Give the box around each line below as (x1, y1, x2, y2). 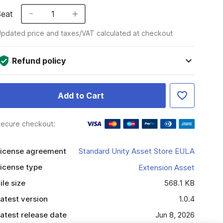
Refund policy (11, 56, 66, 66)
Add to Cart (57, 91, 104, 101)
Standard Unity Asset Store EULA (78, 146, 195, 156)
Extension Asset (138, 162, 195, 172)
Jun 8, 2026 (155, 210, 195, 220)
